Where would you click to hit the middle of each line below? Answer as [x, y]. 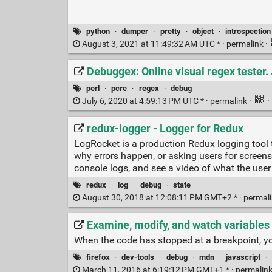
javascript [243, 257]
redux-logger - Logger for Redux [165, 128]
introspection [248, 31]
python [98, 31]
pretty [170, 31]
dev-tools [138, 257]
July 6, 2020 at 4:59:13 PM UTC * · [145, 101]
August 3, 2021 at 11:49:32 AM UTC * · [153, 44]
